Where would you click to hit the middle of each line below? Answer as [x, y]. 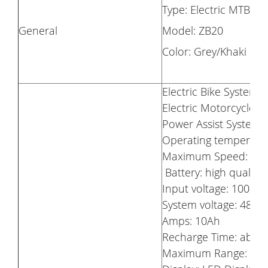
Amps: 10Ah [191, 220]
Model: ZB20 [193, 30]
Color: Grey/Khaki [204, 51]
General [38, 30]
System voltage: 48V [210, 204]
